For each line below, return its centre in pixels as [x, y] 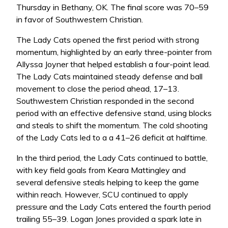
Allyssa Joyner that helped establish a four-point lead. [113, 64]
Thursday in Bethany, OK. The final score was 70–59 [112, 7]
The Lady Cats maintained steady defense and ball [109, 77]
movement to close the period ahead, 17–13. [98, 89]
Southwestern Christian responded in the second [105, 101]
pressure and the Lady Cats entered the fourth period [113, 207]
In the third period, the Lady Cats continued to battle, [112, 158]
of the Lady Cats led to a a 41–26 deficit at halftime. [112, 138]
